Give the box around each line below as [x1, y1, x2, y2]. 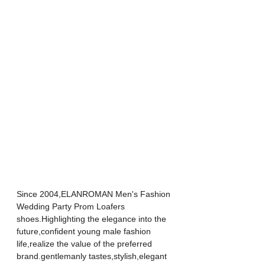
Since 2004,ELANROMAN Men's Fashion [17, 189, 173, 199]
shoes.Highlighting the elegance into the [17, 214, 169, 224]
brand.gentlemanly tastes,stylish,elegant [17, 251, 169, 261]
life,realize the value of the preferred [17, 238, 154, 248]
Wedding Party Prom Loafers [17, 201, 127, 211]
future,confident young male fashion [17, 226, 153, 236]
